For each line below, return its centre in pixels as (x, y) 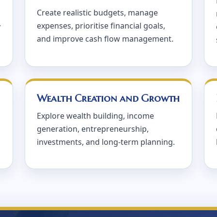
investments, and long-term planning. (106, 142)
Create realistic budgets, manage (97, 13)
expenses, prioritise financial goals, (101, 26)
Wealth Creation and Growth (108, 98)
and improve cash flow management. (105, 39)
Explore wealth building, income (95, 116)
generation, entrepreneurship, (93, 129)
